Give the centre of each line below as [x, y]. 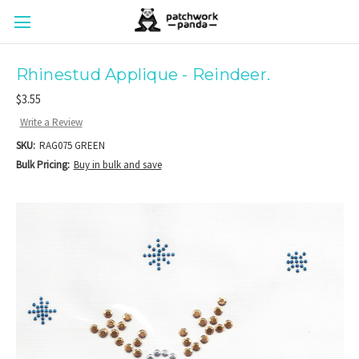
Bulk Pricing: [42, 164]
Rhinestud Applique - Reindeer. [143, 74]
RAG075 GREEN [72, 145]
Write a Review [51, 122]
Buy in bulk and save [117, 164]
